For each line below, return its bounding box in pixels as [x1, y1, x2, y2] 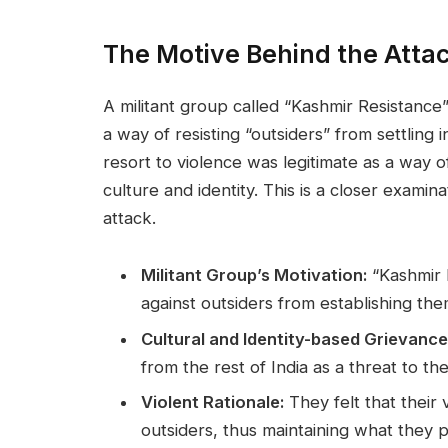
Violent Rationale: [141, 392, 284, 413]
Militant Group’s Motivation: [141, 265, 367, 286]
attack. [103, 207, 156, 228]
